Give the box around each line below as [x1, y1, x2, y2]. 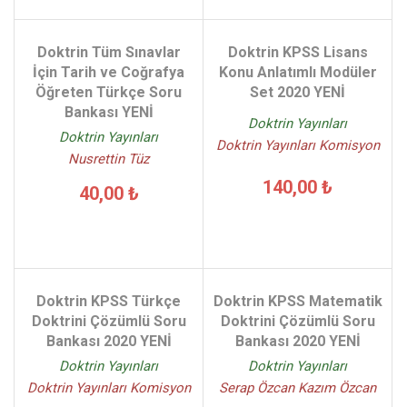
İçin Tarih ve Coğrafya [33, 64, 184, 81]
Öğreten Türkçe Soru [35, 84, 182, 101]
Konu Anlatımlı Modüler [218, 64, 377, 81]
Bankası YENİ [64, 104, 154, 121]
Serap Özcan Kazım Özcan [219, 380, 376, 396]
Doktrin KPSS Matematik [213, 293, 382, 310]
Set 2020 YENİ [250, 84, 345, 101]
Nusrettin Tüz [68, 151, 149, 167]
